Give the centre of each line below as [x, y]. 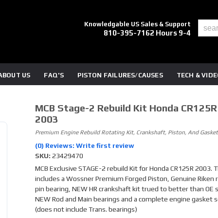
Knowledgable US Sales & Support [138, 24]
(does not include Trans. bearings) [86, 209]
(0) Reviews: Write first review [84, 145]
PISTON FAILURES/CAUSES [120, 75]
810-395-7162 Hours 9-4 [147, 33]
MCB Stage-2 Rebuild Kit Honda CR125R [126, 108]
